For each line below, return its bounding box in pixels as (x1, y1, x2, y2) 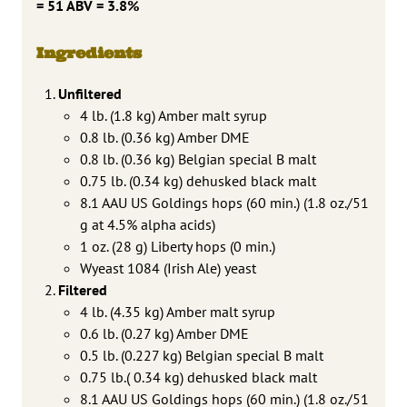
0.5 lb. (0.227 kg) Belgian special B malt (80, 345, 323, 364)
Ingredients (36, 43, 142, 62)
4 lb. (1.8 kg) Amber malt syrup (80, 105, 267, 124)
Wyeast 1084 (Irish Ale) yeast (80, 258, 256, 277)
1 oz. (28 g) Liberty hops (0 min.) (80, 236, 275, 255)
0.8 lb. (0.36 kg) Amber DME (80, 127, 250, 146)
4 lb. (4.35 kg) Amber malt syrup (80, 302, 275, 321)
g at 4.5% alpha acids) (80, 214, 215, 233)
